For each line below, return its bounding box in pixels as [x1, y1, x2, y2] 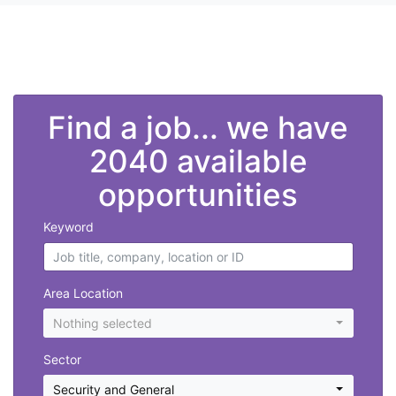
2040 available [88, 142, 308, 180]
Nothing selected [53, 316, 152, 331]
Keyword [42, 219, 94, 235]
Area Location [42, 286, 123, 301]
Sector [42, 352, 81, 368]
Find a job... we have [48, 109, 348, 147]
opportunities [98, 176, 298, 214]
